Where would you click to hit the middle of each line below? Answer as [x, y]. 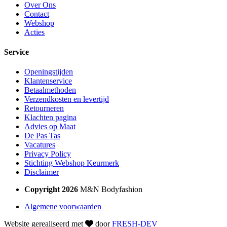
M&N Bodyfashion [110, 190]
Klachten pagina [50, 118]
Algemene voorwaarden [63, 207]
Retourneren [44, 108]
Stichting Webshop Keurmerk [72, 163]
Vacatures [40, 145]
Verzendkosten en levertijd [67, 99]
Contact [37, 14]
